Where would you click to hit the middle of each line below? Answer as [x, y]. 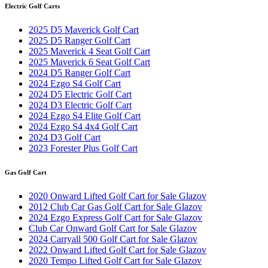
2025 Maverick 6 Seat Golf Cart [89, 62]
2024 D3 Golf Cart [65, 138]
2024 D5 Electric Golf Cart [80, 95]
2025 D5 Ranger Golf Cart [80, 41]
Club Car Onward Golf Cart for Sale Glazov [113, 229]
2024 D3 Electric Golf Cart [80, 105]
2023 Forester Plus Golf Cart [83, 148]
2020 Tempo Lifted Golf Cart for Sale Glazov [115, 261]
